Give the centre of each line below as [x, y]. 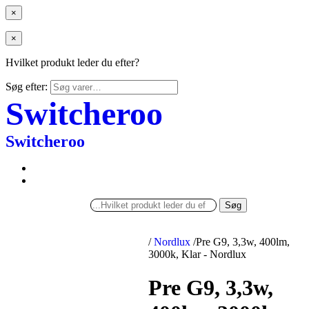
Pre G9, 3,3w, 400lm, [243, 242]
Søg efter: [27, 87]
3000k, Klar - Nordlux [198, 254]
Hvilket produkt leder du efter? [72, 62]
